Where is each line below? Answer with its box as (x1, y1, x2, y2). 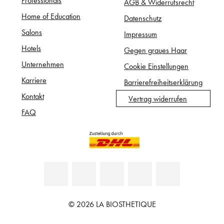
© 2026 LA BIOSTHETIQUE (68, 198, 156, 209)
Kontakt (21, 90, 44, 101)
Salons (21, 26, 42, 37)
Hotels (21, 42, 41, 53)
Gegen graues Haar (124, 44, 187, 55)
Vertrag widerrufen (128, 93, 187, 103)
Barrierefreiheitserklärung (124, 76, 202, 87)
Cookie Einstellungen (124, 60, 188, 71)
